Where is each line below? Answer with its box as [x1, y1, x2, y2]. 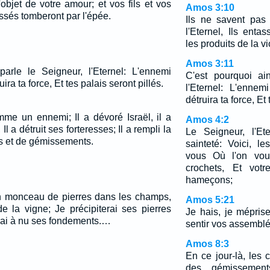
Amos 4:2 [185, 115, 229, 125]
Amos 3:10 [185, 2, 234, 13]
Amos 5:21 [185, 195, 234, 205]
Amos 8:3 [185, 239, 229, 249]
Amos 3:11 [185, 58, 234, 69]
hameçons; [185, 175, 233, 185]
